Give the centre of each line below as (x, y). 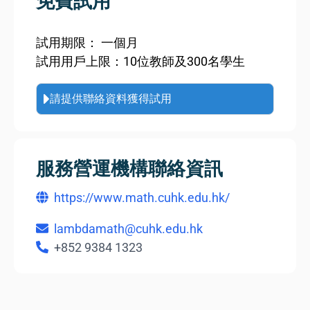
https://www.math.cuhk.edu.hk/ (142, 197)
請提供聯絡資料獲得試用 (111, 98)
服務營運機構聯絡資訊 (129, 168)
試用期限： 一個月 (87, 42)
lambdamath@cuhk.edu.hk (128, 228)
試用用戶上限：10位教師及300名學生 (140, 61)
